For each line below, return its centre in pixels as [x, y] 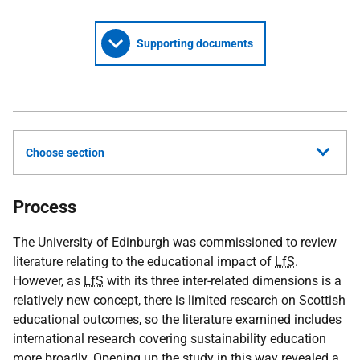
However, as [48, 281]
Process [45, 207]
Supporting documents [194, 43]
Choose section [65, 153]
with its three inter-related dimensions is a [223, 281]
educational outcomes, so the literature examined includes [177, 319]
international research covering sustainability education [170, 339]
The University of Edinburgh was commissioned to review [175, 242]
